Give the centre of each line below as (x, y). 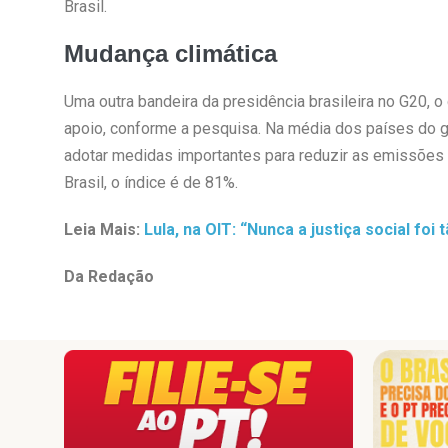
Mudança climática (170, 53)
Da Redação (108, 276)
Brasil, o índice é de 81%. (150, 182)
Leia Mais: (103, 229)
